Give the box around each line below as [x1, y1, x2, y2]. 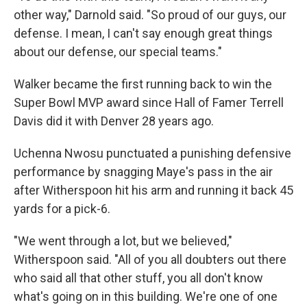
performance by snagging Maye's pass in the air [14, 164, 273, 179]
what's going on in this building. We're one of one [14, 289, 278, 304]
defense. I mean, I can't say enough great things [14, 26, 273, 40]
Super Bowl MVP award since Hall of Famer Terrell [14, 95, 284, 110]
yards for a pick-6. [14, 201, 110, 216]
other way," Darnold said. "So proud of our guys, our [14, 8, 286, 22]
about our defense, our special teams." [14, 45, 222, 59]
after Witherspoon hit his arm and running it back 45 [14, 183, 293, 197]
